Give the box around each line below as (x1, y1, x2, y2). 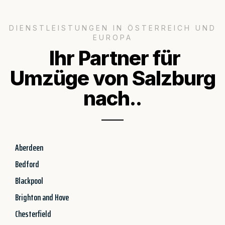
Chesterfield (15, 206, 51, 221)
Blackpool (15, 173, 43, 188)
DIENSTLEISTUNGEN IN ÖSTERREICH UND (9, 23, 216, 32)
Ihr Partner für (45, 45, 180, 70)
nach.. (83, 85, 142, 110)
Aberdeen (15, 140, 43, 155)
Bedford (15, 157, 39, 171)
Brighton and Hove (15, 190, 69, 204)
